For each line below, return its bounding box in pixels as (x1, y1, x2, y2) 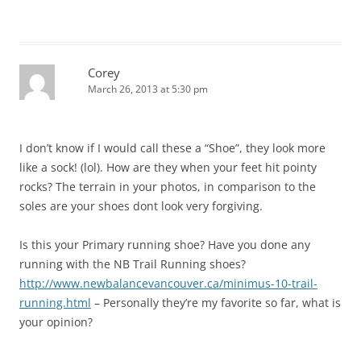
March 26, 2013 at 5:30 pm (88, 81, 208, 96)
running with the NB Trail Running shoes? (19, 255, 246, 272)
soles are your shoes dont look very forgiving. (19, 197, 263, 214)
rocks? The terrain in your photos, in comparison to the (19, 178, 316, 194)
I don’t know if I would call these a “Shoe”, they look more (19, 139, 326, 156)
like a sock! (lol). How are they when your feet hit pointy (19, 159, 317, 175)
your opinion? (19, 313, 93, 330)
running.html (19, 294, 91, 310)
